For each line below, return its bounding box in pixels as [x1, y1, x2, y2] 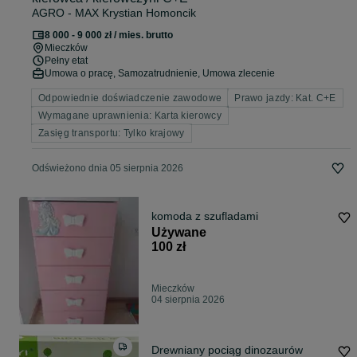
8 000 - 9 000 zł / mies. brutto [45, 29, 173, 41]
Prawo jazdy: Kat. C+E [234, 92, 336, 104]
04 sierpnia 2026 [151, 294, 225, 306]
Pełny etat [45, 55, 88, 67]
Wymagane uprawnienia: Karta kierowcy [38, 110, 222, 122]
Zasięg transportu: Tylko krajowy [38, 127, 185, 139]
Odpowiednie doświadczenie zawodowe [38, 92, 222, 104]
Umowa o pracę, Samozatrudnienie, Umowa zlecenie [45, 68, 275, 80]
